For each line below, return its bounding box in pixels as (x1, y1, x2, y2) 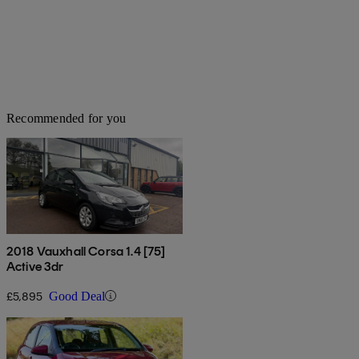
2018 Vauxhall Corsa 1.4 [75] (6, 243, 166, 259)
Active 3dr (6, 258, 64, 274)
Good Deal (49, 288, 105, 303)
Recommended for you (6, 111, 127, 125)
